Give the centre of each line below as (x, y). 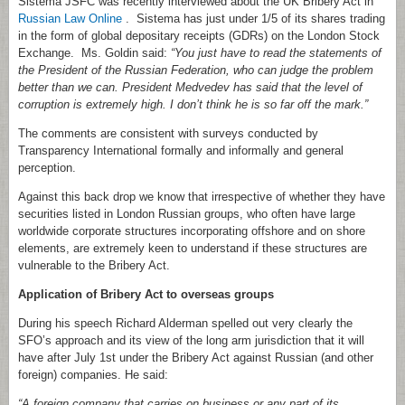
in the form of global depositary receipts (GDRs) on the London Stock (199, 36)
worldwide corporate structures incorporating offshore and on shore (192, 231)
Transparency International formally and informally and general (181, 151)
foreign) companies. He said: (93, 375)
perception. (47, 168)
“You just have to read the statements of (276, 53)
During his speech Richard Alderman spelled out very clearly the (185, 324)
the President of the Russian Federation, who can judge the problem (196, 71)
